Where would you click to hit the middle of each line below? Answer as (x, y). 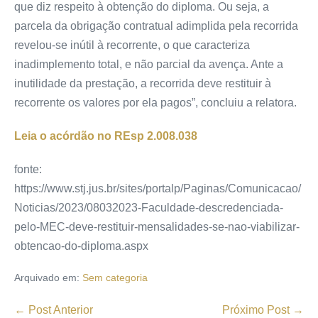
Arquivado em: (47, 277)
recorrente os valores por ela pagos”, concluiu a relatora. (155, 102)
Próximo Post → (263, 309)
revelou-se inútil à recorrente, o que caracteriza (132, 45)
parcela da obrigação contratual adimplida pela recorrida (156, 26)
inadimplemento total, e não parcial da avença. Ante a (149, 64)
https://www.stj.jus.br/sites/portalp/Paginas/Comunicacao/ (158, 188)
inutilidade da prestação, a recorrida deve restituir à (143, 83)
